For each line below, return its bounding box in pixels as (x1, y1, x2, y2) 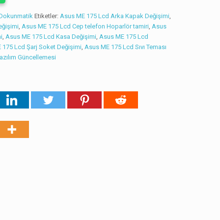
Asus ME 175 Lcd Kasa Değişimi (5, 33, 97, 40)
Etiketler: (34, 12, 60, 20)
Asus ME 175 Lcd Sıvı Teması (84, 43, 167, 51)
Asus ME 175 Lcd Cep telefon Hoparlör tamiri (22, 23, 149, 30)
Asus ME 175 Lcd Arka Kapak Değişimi (60, 12, 170, 20)
